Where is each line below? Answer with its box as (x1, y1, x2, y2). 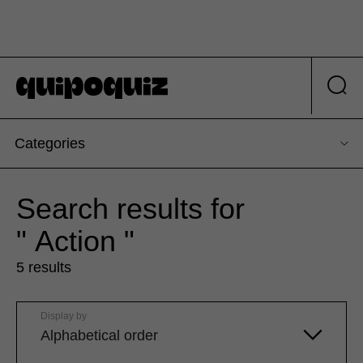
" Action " (16, 224, 135, 258)
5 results (16, 259, 71, 276)
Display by (41, 310, 87, 322)
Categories (15, 135, 85, 152)
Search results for (16, 192, 245, 226)
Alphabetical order (41, 327, 158, 344)
